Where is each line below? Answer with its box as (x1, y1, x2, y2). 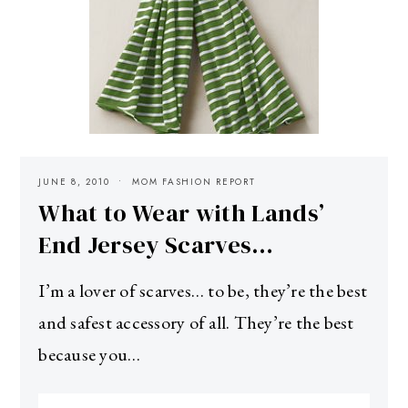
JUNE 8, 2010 (38, 174, 110, 189)
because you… (38, 342, 141, 366)
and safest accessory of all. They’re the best (38, 310, 354, 334)
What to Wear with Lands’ (38, 196, 325, 229)
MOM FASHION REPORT (132, 174, 256, 189)
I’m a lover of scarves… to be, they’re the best (38, 278, 368, 302)
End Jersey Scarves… (38, 228, 274, 261)
